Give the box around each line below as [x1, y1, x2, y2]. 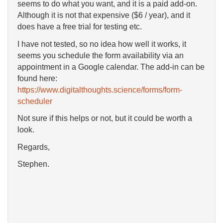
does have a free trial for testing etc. [17, 22, 142, 31]
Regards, [17, 142, 50, 151]
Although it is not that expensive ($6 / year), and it [17, 11, 190, 20]
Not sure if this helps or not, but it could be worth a [17, 114, 192, 123]
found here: [17, 74, 57, 83]
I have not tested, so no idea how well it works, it [17, 39, 186, 48]
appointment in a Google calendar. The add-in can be [17, 62, 205, 71]
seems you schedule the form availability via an [17, 51, 184, 60]
